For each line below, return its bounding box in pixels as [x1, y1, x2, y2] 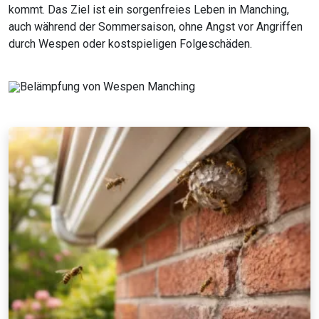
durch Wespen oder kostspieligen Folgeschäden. [9, 37, 252, 51]
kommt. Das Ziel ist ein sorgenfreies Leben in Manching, [9, 3, 289, 17]
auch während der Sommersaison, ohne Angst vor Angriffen [9, 20, 303, 34]
